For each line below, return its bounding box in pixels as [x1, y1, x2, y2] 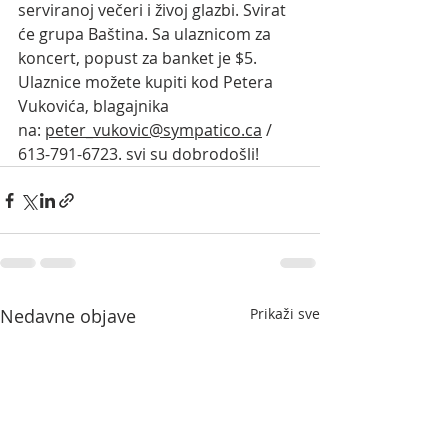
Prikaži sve [250, 304, 320, 324]
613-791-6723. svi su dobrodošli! [18, 143, 263, 166]
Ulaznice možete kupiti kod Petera [18, 71, 277, 94]
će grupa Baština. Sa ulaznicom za [18, 23, 275, 46]
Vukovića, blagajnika [18, 95, 173, 118]
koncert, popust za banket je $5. [18, 47, 261, 70]
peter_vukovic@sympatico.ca [45, 119, 262, 142]
